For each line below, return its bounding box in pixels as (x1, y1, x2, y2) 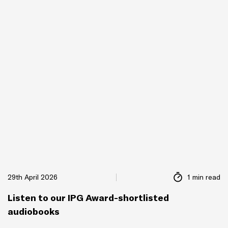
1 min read (187, 172, 220, 182)
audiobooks (8, 205, 60, 217)
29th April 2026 (8, 172, 58, 182)
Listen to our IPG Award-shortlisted (8, 191, 169, 204)
